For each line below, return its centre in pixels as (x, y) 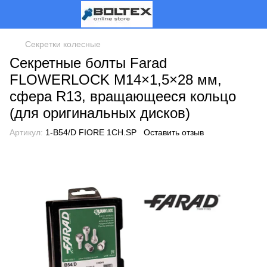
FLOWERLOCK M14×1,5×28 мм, (116, 80)
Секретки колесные (63, 44)
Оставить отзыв (174, 132)
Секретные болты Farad (88, 63)
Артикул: (26, 132)
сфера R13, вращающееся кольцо (123, 96)
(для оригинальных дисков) (100, 113)
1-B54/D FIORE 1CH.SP (90, 132)
